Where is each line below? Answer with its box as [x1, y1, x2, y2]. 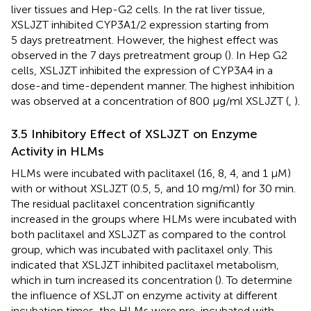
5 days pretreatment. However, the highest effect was [11, 33, 278, 47]
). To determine [218, 273, 292, 287]
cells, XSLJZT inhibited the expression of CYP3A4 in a [11, 63, 273, 77]
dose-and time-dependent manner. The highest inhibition [11, 78, 294, 92]
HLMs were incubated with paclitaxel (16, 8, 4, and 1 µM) [11, 166, 291, 180]
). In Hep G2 [228, 48, 287, 62]
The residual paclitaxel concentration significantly [11, 196, 255, 210]
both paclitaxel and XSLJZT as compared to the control [11, 227, 286, 241]
